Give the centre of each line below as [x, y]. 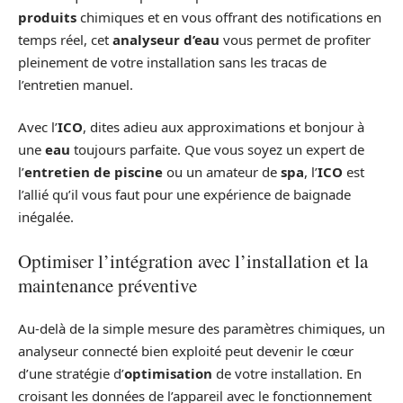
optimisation [168, 374]
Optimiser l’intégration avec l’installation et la [193, 260]
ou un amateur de [222, 172]
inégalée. [46, 217]
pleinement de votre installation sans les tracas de [172, 62]
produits [47, 17]
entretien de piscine [94, 172]
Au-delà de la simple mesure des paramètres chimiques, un [201, 329]
